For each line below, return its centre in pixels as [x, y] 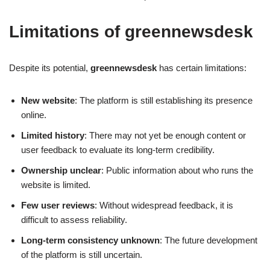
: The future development [209, 240]
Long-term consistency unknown [90, 240]
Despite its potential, [50, 68]
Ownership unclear [61, 171]
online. [34, 115]
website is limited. [56, 185]
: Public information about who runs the [177, 171]
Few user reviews [58, 206]
